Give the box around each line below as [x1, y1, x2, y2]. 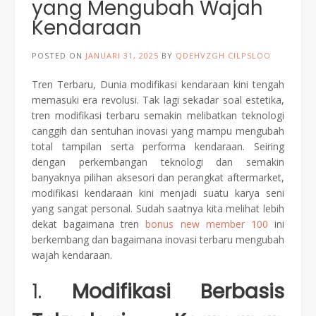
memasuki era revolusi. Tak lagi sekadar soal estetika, [32, 92, 284, 107]
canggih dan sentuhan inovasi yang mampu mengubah [32, 123, 284, 138]
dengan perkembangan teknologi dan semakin [32, 154, 284, 169]
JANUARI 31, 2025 [85, 49, 159, 61]
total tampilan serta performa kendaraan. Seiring [32, 139, 284, 153]
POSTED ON [32, 49, 85, 61]
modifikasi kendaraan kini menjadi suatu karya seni [32, 186, 284, 200]
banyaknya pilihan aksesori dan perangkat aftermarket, [32, 170, 284, 184]
